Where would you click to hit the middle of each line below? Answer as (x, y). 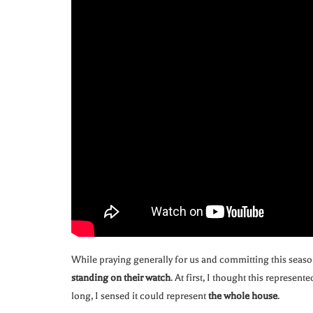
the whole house (243, 296)
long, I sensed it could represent (140, 296)
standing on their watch (121, 278)
